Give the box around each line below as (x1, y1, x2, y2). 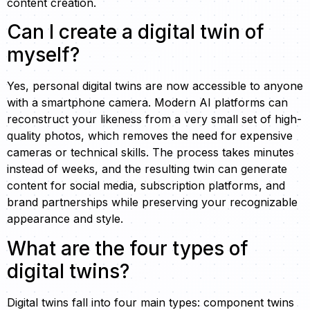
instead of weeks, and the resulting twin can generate (7, 162, 287, 176)
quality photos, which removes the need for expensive (7, 129, 293, 143)
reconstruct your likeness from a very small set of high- (7, 112, 302, 127)
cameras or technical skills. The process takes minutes (7, 145, 294, 160)
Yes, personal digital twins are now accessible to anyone (7, 79, 303, 93)
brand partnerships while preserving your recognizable (7, 195, 298, 210)
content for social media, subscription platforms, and (7, 179, 285, 193)
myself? (7, 43, 80, 67)
